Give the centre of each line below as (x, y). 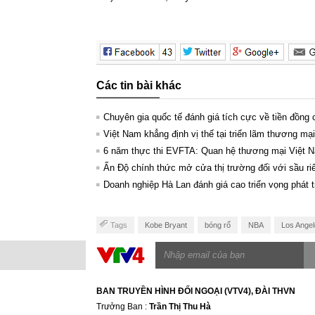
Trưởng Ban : (123, 306)
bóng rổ (218, 225)
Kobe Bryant (166, 225)
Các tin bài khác (139, 85)
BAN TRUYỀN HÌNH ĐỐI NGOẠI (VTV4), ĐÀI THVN (196, 291)
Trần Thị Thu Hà (180, 306)
